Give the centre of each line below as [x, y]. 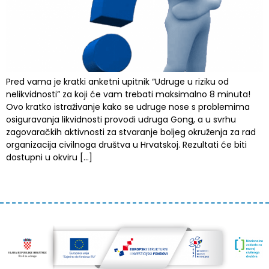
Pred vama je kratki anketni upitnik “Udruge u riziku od [117, 82]
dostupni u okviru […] [49, 157]
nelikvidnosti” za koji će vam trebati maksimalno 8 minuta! [128, 94]
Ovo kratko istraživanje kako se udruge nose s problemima [128, 107]
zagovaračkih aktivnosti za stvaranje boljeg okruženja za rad [131, 132]
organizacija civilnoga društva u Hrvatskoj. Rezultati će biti [126, 145]
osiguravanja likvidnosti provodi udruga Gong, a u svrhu [121, 119]
